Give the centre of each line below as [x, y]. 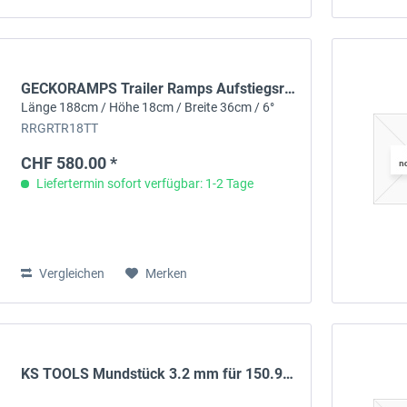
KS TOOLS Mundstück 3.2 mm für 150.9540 [288, 373]
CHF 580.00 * [69, 163]
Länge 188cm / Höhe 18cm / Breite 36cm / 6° [148, 107]
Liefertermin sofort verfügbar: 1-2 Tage [144, 183]
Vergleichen [71, 273]
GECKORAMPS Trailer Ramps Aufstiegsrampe [290, 88]
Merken [167, 273]
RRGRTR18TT [60, 128]
